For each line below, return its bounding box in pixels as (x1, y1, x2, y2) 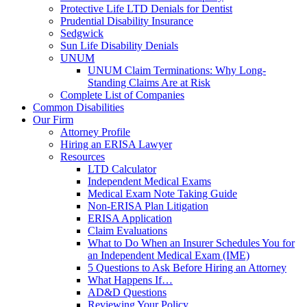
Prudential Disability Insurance (60, 15, 193, 27)
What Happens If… (88, 274, 173, 286)
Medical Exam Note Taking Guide (88, 188, 237, 199)
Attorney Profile (60, 126, 130, 138)
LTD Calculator (88, 163, 156, 175)
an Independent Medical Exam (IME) (88, 249, 249, 261)
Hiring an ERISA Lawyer (60, 138, 172, 150)
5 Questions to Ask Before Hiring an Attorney (88, 262, 286, 273)
